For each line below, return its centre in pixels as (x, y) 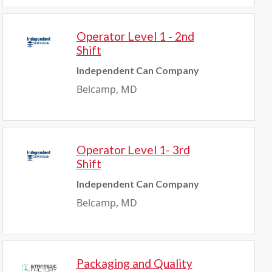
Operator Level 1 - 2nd (135, 36)
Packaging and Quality (134, 263)
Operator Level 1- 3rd (133, 150)
